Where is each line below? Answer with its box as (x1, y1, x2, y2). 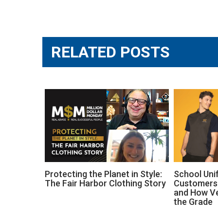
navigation (42, 15, 96, 29)
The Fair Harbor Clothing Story (45, 178, 166, 188)
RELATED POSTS (51, 42, 170, 61)
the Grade (174, 196, 213, 207)
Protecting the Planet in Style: (45, 168, 162, 179)
